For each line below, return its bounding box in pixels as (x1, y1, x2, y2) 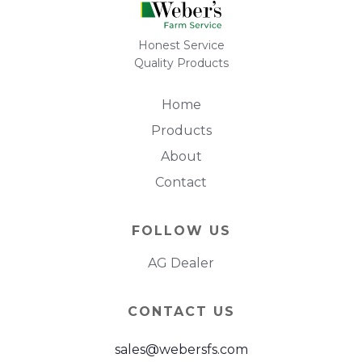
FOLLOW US (131, 222, 231, 238)
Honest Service (137, 37, 225, 53)
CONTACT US (127, 303, 235, 319)
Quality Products (133, 55, 229, 70)
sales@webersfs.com (114, 341, 248, 357)
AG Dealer (148, 255, 214, 271)
